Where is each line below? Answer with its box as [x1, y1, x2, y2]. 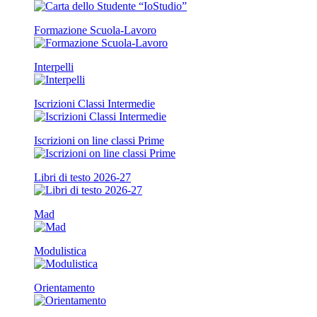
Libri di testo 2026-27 [34, 171, 131, 183]
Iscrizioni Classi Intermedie [34, 97, 155, 110]
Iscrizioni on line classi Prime [34, 134, 164, 146]
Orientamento [34, 281, 95, 294]
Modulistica [34, 244, 86, 257]
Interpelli [34, 60, 74, 73]
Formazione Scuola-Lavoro [34, 23, 156, 36]
